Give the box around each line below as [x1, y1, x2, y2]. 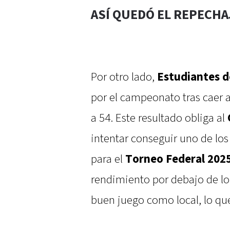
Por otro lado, [91, 69, 157, 85]
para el [91, 151, 125, 167]
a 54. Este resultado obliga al [91, 110, 227, 126]
